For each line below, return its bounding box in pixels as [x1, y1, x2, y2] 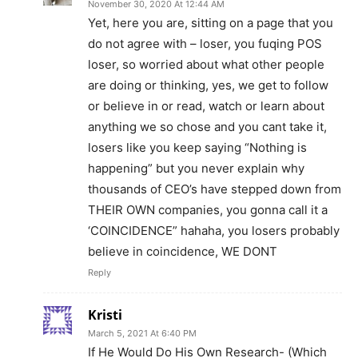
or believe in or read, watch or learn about [88, 98, 324, 114]
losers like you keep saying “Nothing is [88, 140, 307, 156]
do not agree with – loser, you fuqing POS [88, 36, 322, 52]
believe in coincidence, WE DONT [88, 244, 277, 260]
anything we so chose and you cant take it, [88, 119, 327, 135]
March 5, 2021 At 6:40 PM [88, 328, 197, 340]
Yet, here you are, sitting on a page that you [88, 15, 333, 31]
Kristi [88, 306, 122, 324]
